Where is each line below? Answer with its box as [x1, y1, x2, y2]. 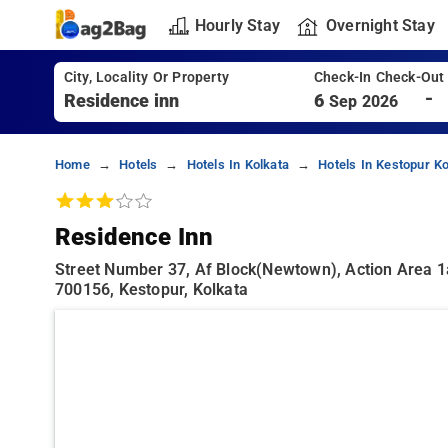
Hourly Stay [194, 15, 280, 35]
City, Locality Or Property [63, 69, 229, 86]
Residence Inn [55, 223, 214, 251]
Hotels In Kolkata [186, 157, 289, 172]
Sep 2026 [328, 92, 399, 111]
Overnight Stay [325, 15, 435, 35]
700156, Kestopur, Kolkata [55, 280, 249, 299]
